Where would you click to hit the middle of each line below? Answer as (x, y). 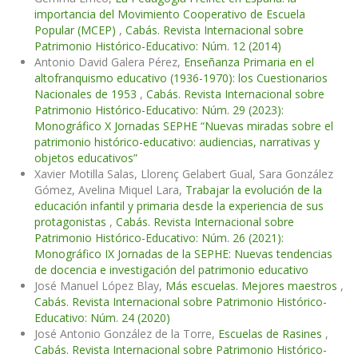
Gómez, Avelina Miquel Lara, (110, 190)
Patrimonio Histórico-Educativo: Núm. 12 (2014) (158, 46)
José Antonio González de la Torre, (126, 334)
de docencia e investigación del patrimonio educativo (171, 270)
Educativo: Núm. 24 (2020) (102, 318)
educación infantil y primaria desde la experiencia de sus (179, 206)
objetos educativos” (86, 158)
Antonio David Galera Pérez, (109, 62)
